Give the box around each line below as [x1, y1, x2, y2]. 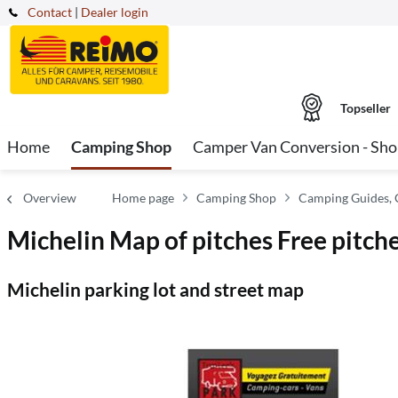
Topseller [339, 99, 391, 115]
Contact [28, 4, 72, 20]
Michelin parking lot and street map [7, 278, 304, 300]
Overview [23, 190, 76, 205]
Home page [112, 190, 174, 205]
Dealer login [81, 4, 148, 20]
